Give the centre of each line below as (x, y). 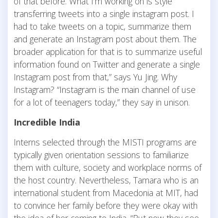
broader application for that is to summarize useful (108, 51)
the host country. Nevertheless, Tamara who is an (106, 180)
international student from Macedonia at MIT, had (106, 192)
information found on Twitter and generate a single (107, 64)
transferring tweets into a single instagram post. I (104, 13)
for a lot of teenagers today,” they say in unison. (102, 102)
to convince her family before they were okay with (106, 205)
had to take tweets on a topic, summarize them (102, 26)
